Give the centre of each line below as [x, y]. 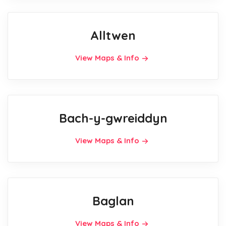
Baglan [113, 201]
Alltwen [113, 36]
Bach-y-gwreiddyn [113, 118]
